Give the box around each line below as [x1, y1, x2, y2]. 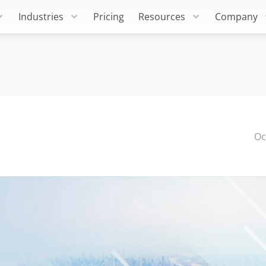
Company [214, 10, 258, 23]
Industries [18, 10, 64, 23]
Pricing [93, 10, 124, 23]
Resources [138, 10, 185, 23]
